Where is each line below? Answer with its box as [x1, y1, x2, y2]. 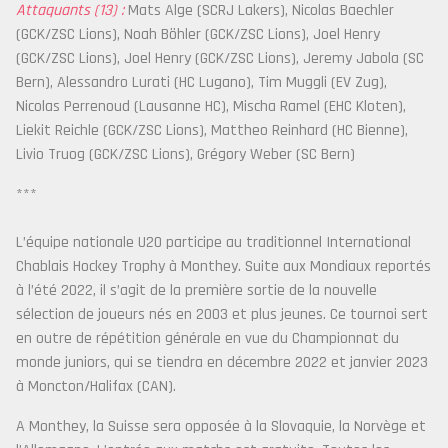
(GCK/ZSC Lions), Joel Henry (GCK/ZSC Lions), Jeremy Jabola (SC [16, 48, 424, 69]
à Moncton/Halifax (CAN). [16, 376, 176, 397]
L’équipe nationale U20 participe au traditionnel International [16, 232, 411, 253]
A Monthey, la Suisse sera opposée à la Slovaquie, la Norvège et [16, 416, 426, 437]
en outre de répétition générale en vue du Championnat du [16, 328, 399, 349]
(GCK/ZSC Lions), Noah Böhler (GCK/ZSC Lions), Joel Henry [16, 24, 380, 45]
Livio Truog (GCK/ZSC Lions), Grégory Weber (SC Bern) [16, 144, 355, 165]
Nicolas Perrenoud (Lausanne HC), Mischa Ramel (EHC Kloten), [16, 96, 406, 117]
